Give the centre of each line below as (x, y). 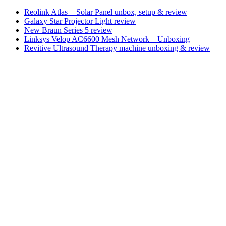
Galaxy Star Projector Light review (80, 21)
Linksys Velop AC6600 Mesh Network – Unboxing (107, 39)
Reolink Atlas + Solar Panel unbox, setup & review (106, 12)
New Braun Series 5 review (68, 30)
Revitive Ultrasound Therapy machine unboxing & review (117, 48)
